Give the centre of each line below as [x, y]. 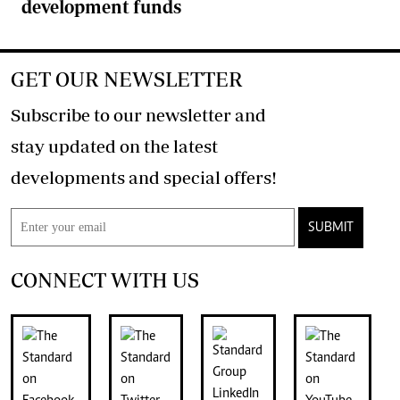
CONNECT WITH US [105, 280]
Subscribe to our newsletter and [138, 115]
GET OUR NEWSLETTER [127, 79]
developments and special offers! [250, 178]
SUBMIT [331, 228]
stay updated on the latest [114, 146]
